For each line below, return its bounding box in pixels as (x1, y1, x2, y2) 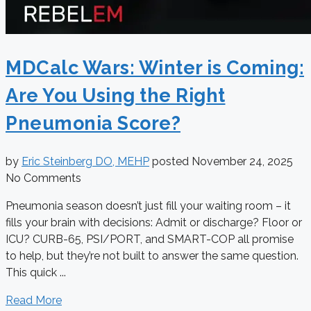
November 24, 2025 (192, 154, 293, 168)
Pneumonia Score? (6, 112, 180, 135)
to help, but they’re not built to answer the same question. (6, 249, 299, 262)
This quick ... (6, 265, 66, 279)
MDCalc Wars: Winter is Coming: (6, 57, 304, 79)
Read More (6, 293, 62, 307)
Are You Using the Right (6, 85, 226, 107)
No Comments (6, 171, 81, 185)
